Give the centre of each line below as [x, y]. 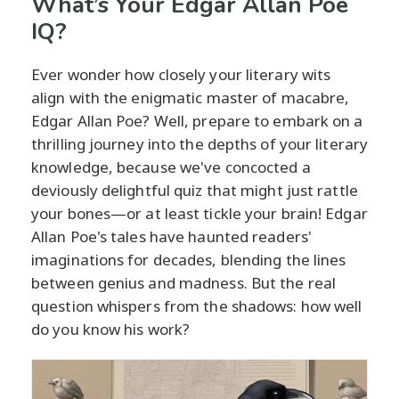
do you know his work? [111, 330]
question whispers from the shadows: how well [197, 306]
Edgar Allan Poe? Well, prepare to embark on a [197, 121]
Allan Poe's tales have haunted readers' [171, 237]
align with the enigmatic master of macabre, [191, 98]
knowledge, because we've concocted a [171, 167]
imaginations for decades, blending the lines [189, 260]
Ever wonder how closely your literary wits [181, 75]
